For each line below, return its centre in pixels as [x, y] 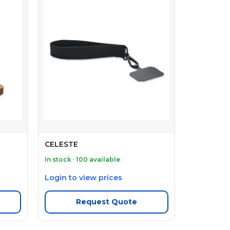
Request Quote [106, 202]
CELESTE [61, 145]
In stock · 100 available [82, 160]
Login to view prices [83, 178]
